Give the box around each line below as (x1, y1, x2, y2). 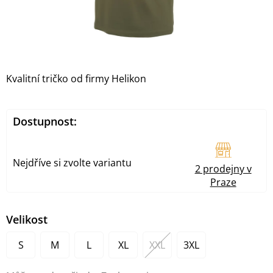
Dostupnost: (13, 114, 77, 129)
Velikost (6, 212, 48, 227)
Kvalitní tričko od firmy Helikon (6, 72, 146, 86)
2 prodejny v (194, 162, 252, 176)
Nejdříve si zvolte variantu (13, 156, 132, 170)
